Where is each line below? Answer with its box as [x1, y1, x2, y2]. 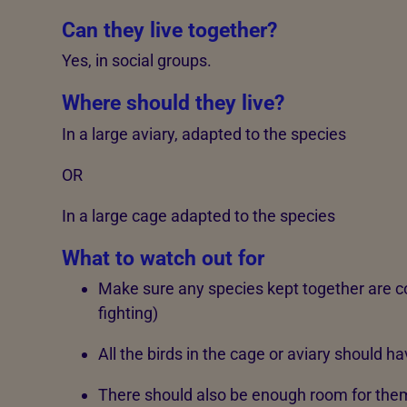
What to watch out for [61, 245, 264, 270]
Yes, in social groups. [61, 51, 212, 71]
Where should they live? [61, 91, 284, 115]
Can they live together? [61, 17, 277, 42]
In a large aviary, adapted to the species [61, 124, 350, 144]
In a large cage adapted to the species [61, 205, 335, 225]
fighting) [97, 303, 158, 323]
